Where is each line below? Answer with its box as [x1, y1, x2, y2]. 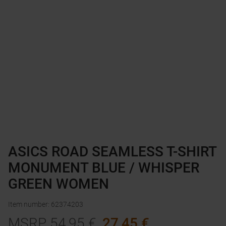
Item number [8, 200, 48, 209]
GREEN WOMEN [8, 176, 109, 193]
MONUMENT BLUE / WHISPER [8, 159, 199, 177]
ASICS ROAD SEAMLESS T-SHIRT [8, 143, 216, 160]
